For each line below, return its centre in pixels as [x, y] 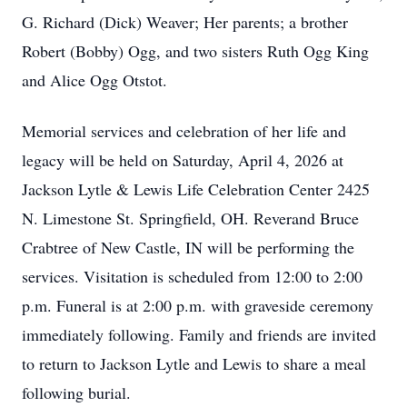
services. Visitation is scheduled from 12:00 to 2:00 [192, 276]
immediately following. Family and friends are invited [199, 334]
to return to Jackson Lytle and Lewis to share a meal [194, 363]
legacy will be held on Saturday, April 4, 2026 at [183, 160]
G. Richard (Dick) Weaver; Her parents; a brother [185, 22]
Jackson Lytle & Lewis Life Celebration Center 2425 [196, 189]
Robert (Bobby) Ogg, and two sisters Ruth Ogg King [195, 51]
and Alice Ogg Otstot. [94, 80]
